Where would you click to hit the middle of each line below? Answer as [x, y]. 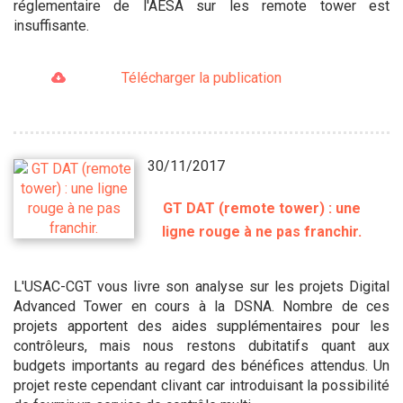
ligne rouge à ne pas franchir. [262, 231]
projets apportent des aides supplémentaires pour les [201, 326]
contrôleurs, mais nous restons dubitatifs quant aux [201, 345]
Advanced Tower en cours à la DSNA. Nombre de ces [201, 306]
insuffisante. [51, 25]
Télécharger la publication [201, 77]
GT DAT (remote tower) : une [262, 208]
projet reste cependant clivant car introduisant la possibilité [201, 385]
